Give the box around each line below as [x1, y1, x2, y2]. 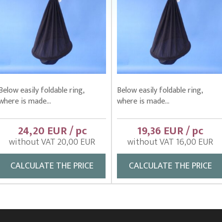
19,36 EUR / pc [137, 122, 204, 140]
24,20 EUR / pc [17, 122, 87, 140]
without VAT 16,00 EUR [127, 135, 214, 150]
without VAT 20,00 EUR [9, 135, 95, 150]
